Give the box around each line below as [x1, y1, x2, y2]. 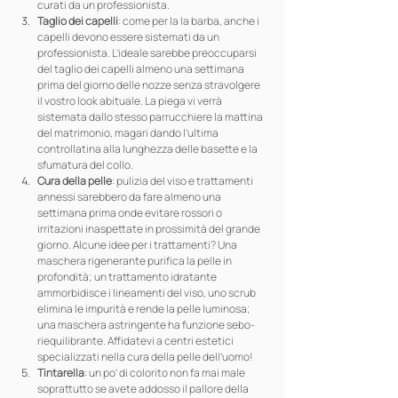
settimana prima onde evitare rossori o [37, 205, 224, 220]
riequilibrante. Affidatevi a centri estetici [37, 333, 235, 348]
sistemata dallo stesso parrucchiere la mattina [37, 109, 265, 124]
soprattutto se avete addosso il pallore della [37, 381, 251, 396]
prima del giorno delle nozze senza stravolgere [37, 77, 262, 92]
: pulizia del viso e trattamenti [112, 173, 255, 188]
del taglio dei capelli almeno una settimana [37, 61, 246, 76]
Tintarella [37, 365, 84, 380]
